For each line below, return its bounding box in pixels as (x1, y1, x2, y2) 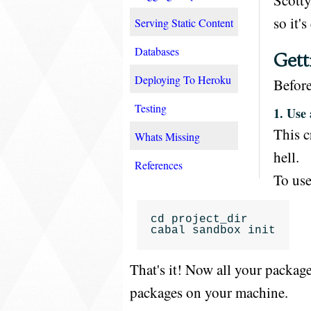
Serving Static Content (135, 15, 233, 30)
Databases (135, 44, 179, 58)
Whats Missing (135, 129, 200, 144)
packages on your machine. (130, 283, 288, 302)
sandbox (192, 224, 241, 237)
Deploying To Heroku (135, 72, 231, 87)
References (135, 158, 183, 172)
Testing (135, 101, 167, 115)
